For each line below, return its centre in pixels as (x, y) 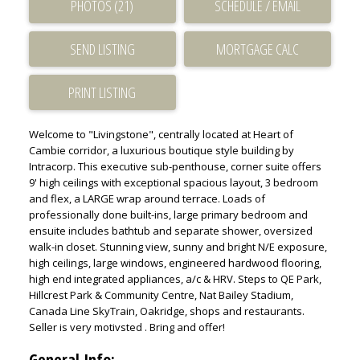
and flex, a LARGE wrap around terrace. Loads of (147, 199)
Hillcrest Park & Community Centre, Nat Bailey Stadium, (161, 295)
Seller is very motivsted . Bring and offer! (127, 327)
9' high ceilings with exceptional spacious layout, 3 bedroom (173, 183)
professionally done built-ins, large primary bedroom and (168, 215)
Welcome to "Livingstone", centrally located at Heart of (161, 135)
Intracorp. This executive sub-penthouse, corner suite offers (175, 167)
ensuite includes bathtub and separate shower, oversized (170, 231)
